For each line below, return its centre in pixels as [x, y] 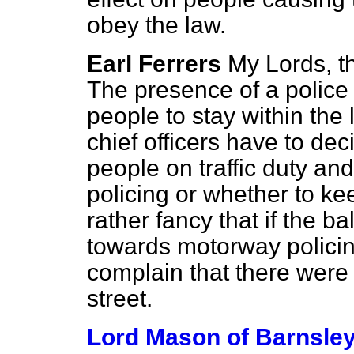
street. [120, 298]
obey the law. [156, 25]
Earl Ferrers [154, 64]
